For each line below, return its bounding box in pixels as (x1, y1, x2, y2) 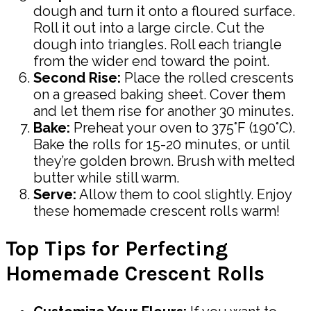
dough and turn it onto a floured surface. (33, 2, 295, 19)
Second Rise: (33, 69, 121, 86)
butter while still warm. (33, 169, 179, 186)
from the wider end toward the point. (33, 52, 269, 69)
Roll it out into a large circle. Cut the (33, 19, 264, 36)
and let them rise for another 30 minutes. (33, 102, 294, 119)
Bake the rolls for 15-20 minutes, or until (33, 135, 289, 153)
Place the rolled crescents (121, 69, 294, 86)
